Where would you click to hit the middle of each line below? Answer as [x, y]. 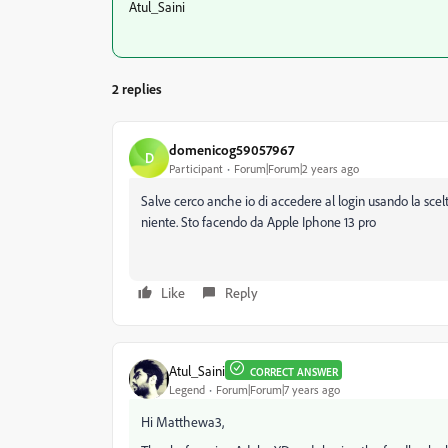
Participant [196, 168]
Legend [187, 389]
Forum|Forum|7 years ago [278, 389]
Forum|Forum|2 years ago [296, 168]
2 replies [137, 88]
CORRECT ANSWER [294, 372]
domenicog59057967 [231, 149]
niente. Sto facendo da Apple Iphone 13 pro [258, 221]
